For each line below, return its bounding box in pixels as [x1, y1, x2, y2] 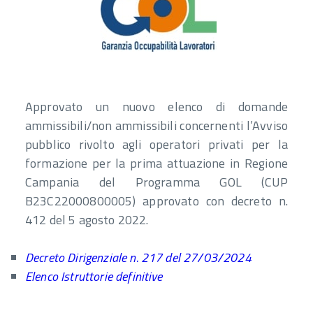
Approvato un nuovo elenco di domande [25, 96, 288, 116]
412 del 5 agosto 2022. [25, 210, 149, 229]
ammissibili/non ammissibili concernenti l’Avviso [25, 115, 288, 135]
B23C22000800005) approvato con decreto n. [25, 191, 288, 210]
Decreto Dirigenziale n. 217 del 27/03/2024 [25, 247, 252, 267]
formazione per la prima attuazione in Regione [25, 153, 288, 173]
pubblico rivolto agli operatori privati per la [25, 134, 288, 154]
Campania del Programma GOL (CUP [25, 172, 288, 191]
